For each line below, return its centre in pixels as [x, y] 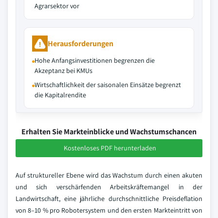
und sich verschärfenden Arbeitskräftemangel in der [109, 187]
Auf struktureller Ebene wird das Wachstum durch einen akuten [109, 175]
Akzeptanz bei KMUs [64, 71]
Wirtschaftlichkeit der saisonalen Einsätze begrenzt [108, 85]
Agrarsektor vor [57, 6]
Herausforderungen [81, 43]
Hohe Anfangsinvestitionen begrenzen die [95, 60]
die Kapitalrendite [60, 95]
